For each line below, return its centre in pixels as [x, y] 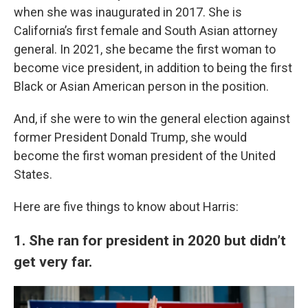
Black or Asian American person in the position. [141, 86]
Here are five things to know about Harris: [126, 207]
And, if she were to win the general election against [152, 119]
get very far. [53, 262]
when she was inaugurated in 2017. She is [128, 12]
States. [33, 174]
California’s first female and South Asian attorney [146, 31]
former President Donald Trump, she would [130, 137]
